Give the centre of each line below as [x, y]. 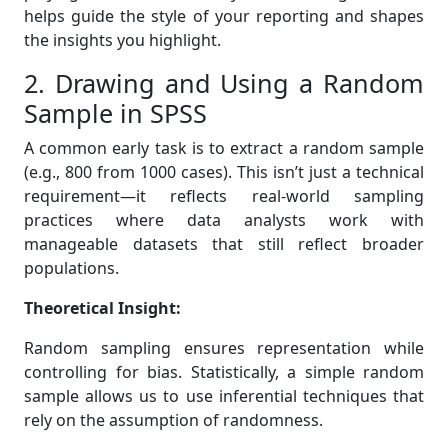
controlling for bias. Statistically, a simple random [224, 372]
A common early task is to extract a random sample [224, 148]
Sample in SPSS [115, 113]
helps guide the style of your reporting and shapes [224, 16]
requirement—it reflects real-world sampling [224, 196]
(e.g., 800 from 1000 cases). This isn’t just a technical [224, 172]
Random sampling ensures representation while [224, 348]
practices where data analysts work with [224, 220]
